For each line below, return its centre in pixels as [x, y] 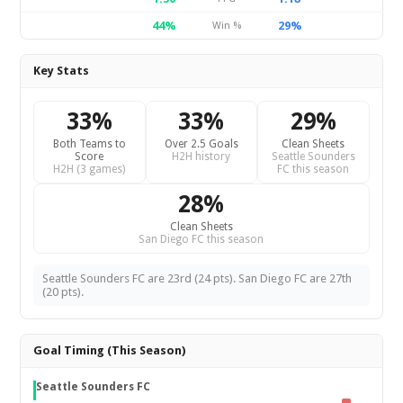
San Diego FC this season [201, 239]
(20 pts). [63, 292]
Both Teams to [89, 144]
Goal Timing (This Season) [110, 350]
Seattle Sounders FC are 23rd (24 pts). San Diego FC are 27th [197, 278]
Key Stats [62, 71]
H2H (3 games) [90, 169]
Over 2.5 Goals [201, 144]
